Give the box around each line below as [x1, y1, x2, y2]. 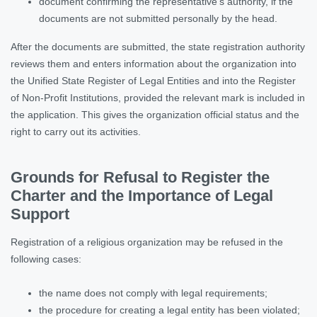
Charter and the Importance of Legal [11, 186, 273, 204]
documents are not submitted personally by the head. [39, 12, 277, 24]
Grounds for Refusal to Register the [11, 168, 270, 186]
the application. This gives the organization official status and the [11, 108, 299, 120]
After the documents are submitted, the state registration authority [11, 40, 305, 52]
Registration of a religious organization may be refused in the [11, 236, 283, 248]
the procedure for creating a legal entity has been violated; [39, 304, 300, 316]
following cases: [11, 253, 81, 265]
